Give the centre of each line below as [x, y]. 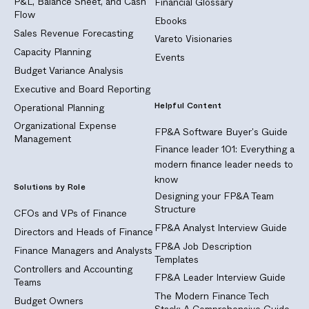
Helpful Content [188, 106]
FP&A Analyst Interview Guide [221, 227]
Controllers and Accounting [73, 269]
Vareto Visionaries [193, 39]
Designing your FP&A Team [214, 196]
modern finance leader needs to [224, 164]
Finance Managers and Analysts [83, 250]
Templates [177, 259]
